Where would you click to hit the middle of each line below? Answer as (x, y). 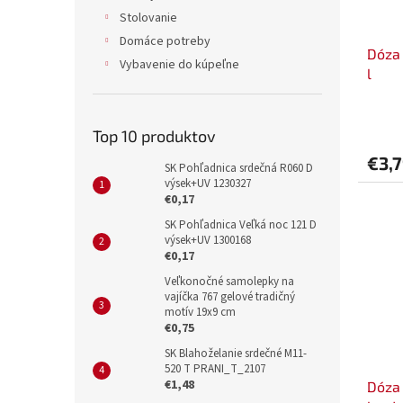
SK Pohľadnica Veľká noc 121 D (241, 225)
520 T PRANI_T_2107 (215, 369)
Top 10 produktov (154, 136)
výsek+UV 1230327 (208, 184)
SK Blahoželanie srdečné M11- (236, 354)
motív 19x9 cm (200, 313)
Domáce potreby (165, 42)
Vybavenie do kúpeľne (179, 65)
